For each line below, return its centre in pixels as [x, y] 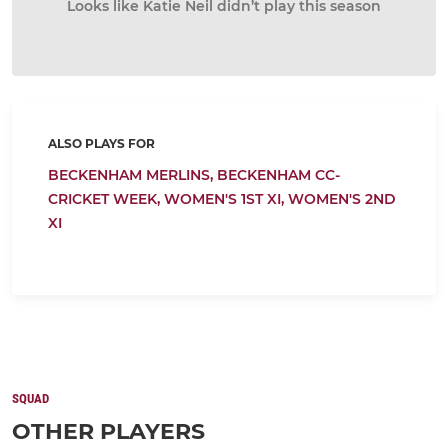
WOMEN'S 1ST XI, [226, 199]
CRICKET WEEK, [106, 199]
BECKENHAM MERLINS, [132, 175]
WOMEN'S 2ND [342, 199]
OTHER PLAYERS [108, 431]
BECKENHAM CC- [278, 175]
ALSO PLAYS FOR [101, 143]
